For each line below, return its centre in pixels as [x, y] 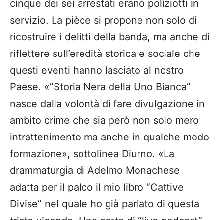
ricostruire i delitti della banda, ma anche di [110, 37]
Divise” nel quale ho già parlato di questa [105, 204]
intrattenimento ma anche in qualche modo [110, 137]
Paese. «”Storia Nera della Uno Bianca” [100, 87]
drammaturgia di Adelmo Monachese [95, 171]
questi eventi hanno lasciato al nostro [97, 70]
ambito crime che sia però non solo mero [104, 121]
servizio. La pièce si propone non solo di [103, 20]
